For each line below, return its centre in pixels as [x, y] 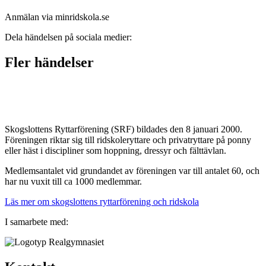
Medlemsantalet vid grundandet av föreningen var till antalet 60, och [132, 170]
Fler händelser [49, 62]
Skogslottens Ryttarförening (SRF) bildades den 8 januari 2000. [123, 129]
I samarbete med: [37, 221]
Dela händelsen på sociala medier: [68, 37]
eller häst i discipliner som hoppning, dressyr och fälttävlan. [115, 150]
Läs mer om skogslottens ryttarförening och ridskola [102, 201]
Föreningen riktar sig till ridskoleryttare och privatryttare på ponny [128, 140]
